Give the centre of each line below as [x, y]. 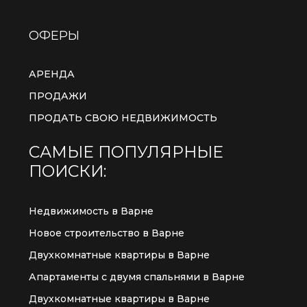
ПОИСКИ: [67, 171]
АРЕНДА [52, 74]
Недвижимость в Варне [91, 211]
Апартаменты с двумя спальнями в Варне [137, 277]
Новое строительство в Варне [107, 233]
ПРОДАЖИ [58, 96]
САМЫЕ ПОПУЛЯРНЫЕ [126, 152]
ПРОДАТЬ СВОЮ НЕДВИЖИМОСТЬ [123, 118]
